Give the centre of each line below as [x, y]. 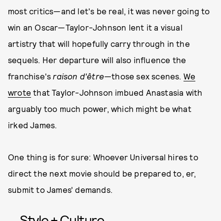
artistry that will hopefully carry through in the [99, 43]
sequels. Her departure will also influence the [97, 60]
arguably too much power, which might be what [100, 109]
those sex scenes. [147, 76]
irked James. [33, 125]
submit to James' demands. [61, 189]
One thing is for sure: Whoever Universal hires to [103, 157]
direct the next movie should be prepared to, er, [102, 173]
